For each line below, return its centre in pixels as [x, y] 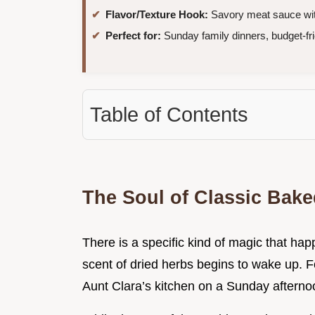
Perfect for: [133, 35]
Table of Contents [169, 114]
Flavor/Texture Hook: [157, 14]
